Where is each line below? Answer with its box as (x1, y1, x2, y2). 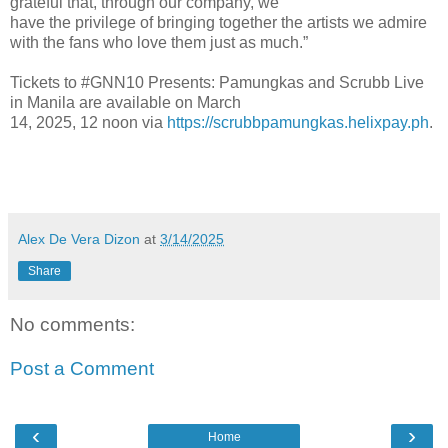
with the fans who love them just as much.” (10, 34, 308, 52)
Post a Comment (10, 357, 154, 379)
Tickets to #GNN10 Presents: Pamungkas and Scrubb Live (10, 74, 424, 92)
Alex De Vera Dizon (18, 231, 140, 248)
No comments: (10, 314, 135, 336)
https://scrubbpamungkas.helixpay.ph (167, 114, 429, 132)
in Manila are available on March (10, 94, 241, 112)
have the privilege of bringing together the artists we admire (10, 14, 427, 32)
